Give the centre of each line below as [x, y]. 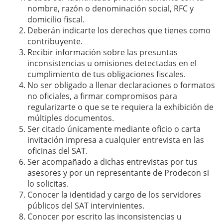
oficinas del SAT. [57, 151]
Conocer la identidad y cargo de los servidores [114, 195]
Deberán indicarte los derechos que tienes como [119, 31]
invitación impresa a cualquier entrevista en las [116, 140]
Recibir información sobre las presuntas [103, 53]
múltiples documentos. [71, 118]
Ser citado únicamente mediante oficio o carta [114, 129]
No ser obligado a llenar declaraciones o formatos [121, 85]
